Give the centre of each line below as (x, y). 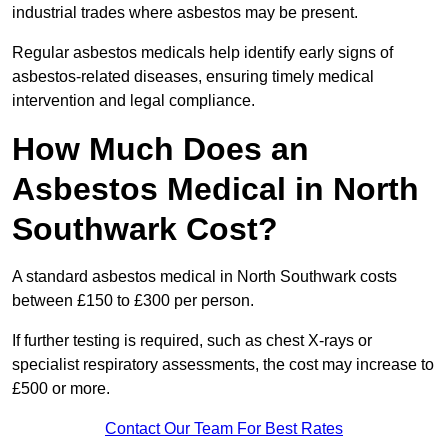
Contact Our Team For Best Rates (224, 429)
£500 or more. (61, 389)
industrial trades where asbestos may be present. (187, 13)
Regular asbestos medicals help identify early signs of (202, 53)
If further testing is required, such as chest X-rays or (192, 341)
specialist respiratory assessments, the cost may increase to (223, 365)
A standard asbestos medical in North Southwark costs (204, 277)
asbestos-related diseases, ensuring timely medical (193, 77)
